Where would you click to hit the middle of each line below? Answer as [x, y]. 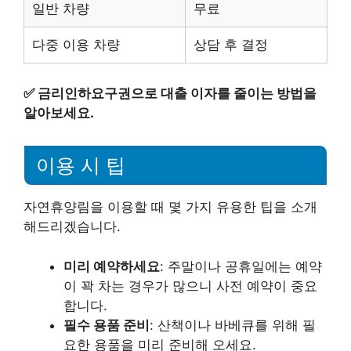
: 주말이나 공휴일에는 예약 [241, 266]
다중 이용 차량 [76, 45]
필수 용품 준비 [107, 325]
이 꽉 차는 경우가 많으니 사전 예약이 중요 [190, 286]
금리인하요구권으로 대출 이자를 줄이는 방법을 [177, 93]
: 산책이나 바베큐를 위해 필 [233, 325]
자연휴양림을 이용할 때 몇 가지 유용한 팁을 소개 [170, 207]
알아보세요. [59, 112]
